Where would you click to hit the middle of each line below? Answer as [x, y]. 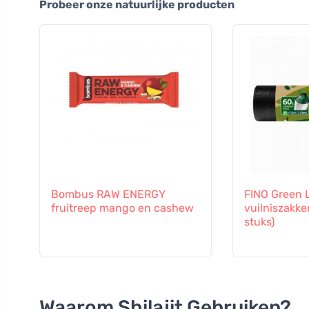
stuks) [259, 222]
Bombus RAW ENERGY [108, 195]
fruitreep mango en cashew [122, 208]
